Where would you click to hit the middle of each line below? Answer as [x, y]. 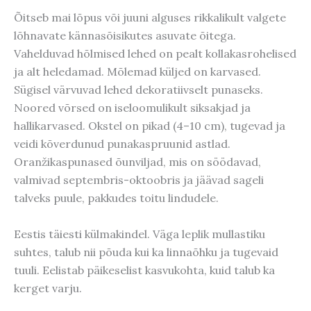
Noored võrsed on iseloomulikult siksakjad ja [132, 108]
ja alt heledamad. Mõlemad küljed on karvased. [137, 72]
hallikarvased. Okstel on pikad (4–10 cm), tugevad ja [150, 126]
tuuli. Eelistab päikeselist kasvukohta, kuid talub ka [144, 270]
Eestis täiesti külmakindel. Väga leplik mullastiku [140, 234]
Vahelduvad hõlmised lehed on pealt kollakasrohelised [155, 54]
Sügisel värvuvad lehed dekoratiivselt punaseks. [138, 90]
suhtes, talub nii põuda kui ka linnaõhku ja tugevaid [146, 252]
